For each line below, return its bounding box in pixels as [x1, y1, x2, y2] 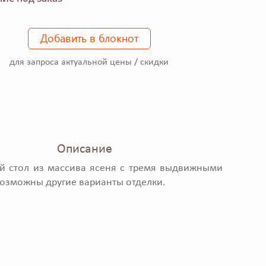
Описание [56, 143, 112, 156]
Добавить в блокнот [40, 30, 138, 45]
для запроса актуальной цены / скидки [9, 57, 169, 67]
